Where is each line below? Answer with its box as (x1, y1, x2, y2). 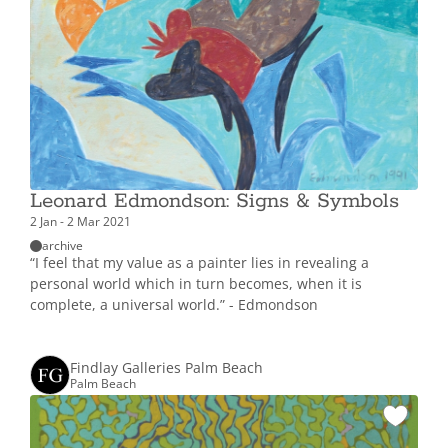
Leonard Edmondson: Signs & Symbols (30, 187, 399, 214)
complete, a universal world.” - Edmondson (30, 294, 318, 314)
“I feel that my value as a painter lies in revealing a (30, 252, 369, 272)
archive (42, 237, 83, 254)
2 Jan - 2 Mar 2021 (30, 212, 131, 229)
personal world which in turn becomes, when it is (30, 273, 362, 293)
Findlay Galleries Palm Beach (70, 357, 263, 377)
